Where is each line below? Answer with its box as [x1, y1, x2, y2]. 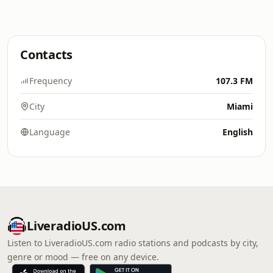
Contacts [20, 46, 73, 63]
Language [29, 126, 70, 138]
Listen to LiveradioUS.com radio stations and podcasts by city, [7, 237, 258, 249]
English [222, 126, 253, 138]
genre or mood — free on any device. [7, 251, 159, 263]
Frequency [29, 75, 72, 87]
